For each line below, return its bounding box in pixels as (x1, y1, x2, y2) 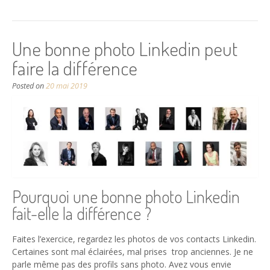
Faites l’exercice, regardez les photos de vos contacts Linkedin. (12, 233, 256, 245)
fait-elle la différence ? (12, 202, 151, 224)
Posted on (12, 80, 46, 91)
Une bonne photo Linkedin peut (12, 36, 237, 61)
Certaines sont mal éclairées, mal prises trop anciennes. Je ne (12, 246, 253, 258)
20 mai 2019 (46, 80, 87, 91)
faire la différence (12, 55, 137, 80)
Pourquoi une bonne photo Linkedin (12, 185, 240, 207)
